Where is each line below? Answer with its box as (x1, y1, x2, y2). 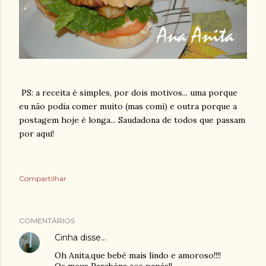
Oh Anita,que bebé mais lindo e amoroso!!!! (55, 249, 221, 261)
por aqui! (19, 128, 54, 139)
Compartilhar (19, 173, 66, 183)
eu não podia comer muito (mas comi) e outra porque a (19, 100, 237, 112)
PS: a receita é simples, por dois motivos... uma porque (19, 87, 237, 98)
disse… (78, 232, 106, 243)
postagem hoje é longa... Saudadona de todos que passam (19, 114, 245, 125)
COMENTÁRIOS (19, 216, 75, 225)
